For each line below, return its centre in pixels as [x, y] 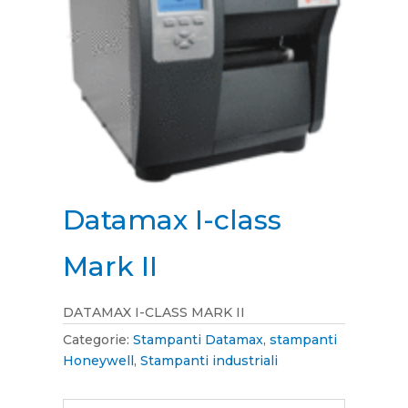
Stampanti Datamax [198, 340]
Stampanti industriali [209, 361]
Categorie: [97, 340]
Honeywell [98, 361]
